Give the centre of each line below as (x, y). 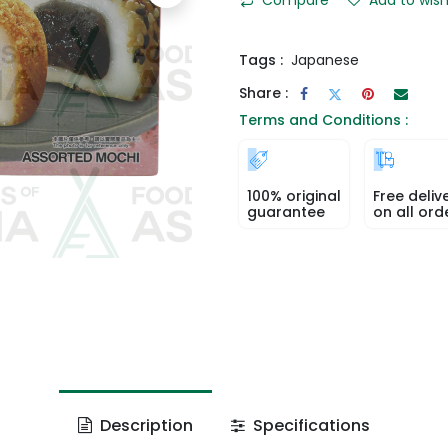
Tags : (261, 59)
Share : (263, 93)
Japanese (325, 59)
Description (144, 425)
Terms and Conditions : (323, 119)
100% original (294, 195)
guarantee (286, 211)
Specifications (310, 425)
